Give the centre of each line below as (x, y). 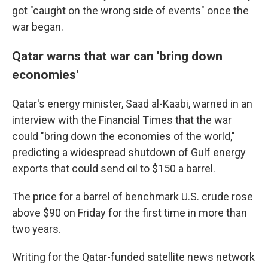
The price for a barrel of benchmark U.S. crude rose (133, 197)
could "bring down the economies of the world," (124, 136)
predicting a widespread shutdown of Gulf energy (129, 152)
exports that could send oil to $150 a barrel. (114, 168)
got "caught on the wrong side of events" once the (130, 10)
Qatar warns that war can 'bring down (117, 56)
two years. (36, 229)
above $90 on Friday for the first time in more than (130, 213)
